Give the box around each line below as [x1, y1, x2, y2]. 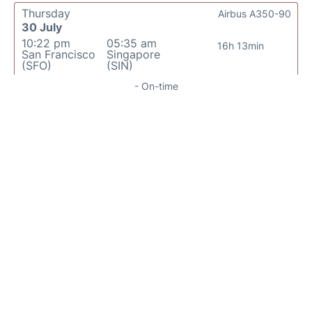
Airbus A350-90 [218, 8, 291, 20]
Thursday [22, 6, 70, 21]
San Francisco [22, 47, 95, 62]
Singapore [106, 47, 160, 62]
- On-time [134, 80, 178, 93]
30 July [22, 20, 62, 35]
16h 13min [217, 40, 265, 52]
